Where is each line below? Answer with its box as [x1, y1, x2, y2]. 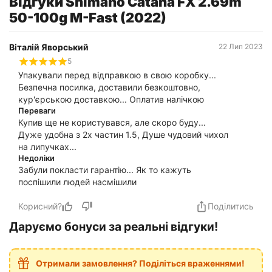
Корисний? [18, 200, 62, 211]
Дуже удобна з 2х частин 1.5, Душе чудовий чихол [18, 129, 228, 140]
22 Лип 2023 [219, 41, 263, 51]
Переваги [18, 106, 56, 115]
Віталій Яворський [9, 41, 89, 52]
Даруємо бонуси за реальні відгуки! [9, 219, 218, 234]
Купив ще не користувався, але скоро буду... [18, 117, 206, 127]
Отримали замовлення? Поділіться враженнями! [36, 257, 245, 268]
